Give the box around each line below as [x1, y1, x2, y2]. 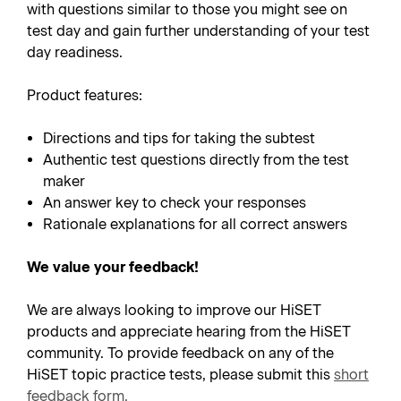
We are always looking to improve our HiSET [27, 302, 321, 319]
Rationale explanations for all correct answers [43, 216, 348, 233]
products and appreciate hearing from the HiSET [27, 323, 351, 340]
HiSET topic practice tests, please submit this [27, 366, 334, 383]
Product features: [27, 87, 142, 104]
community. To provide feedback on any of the [27, 345, 334, 362]
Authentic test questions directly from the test [43, 151, 350, 168]
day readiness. [27, 44, 126, 61]
